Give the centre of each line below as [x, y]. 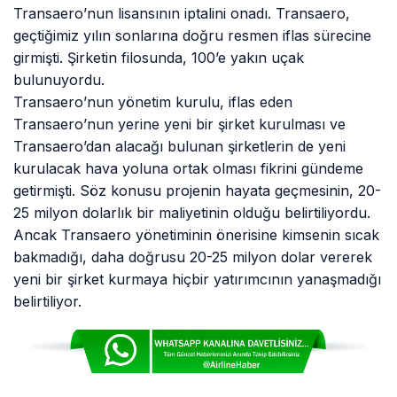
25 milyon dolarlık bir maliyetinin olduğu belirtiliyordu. [192, 212]
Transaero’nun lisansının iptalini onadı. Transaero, [182, 13]
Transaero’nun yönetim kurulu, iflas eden [153, 101]
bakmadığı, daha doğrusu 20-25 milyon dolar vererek [193, 257]
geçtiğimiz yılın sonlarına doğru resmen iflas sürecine [193, 35]
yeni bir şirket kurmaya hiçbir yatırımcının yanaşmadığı [198, 279]
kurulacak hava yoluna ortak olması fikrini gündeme [189, 168]
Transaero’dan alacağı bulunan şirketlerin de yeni [180, 146]
